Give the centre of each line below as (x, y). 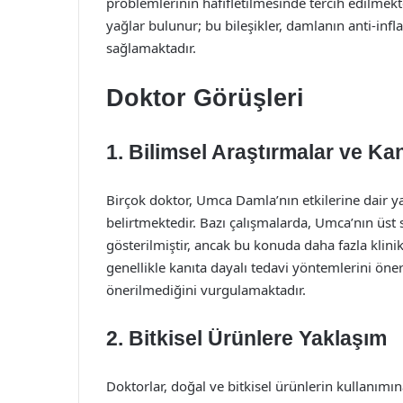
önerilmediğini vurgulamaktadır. (206, 290)
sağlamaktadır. (151, 48)
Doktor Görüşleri (205, 98)
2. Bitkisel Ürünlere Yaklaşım (246, 338)
